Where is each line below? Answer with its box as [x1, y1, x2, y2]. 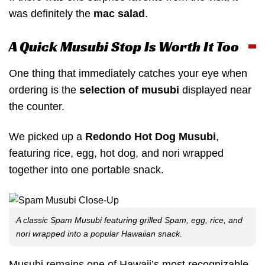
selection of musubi [79, 83, 179, 96]
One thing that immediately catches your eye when [9, 67, 247, 79]
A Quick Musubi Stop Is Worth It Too [9, 37, 239, 56]
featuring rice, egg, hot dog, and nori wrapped [9, 147, 224, 160]
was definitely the [9, 7, 93, 20]
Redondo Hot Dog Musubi [85, 131, 216, 143]
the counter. [9, 100, 64, 112]
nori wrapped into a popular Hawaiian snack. [16, 228, 182, 238]
